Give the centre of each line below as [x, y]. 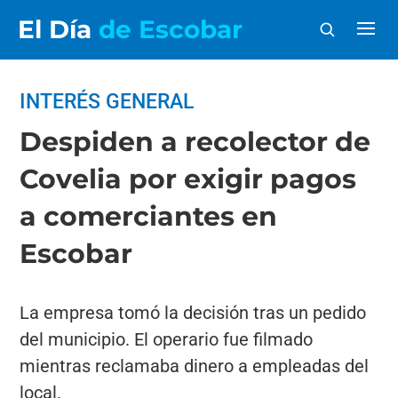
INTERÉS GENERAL [107, 102]
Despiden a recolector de [195, 142]
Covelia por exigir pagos [188, 179]
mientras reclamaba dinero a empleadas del [195, 366]
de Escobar [171, 29]
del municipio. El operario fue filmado [167, 339]
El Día [58, 29]
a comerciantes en [149, 216]
